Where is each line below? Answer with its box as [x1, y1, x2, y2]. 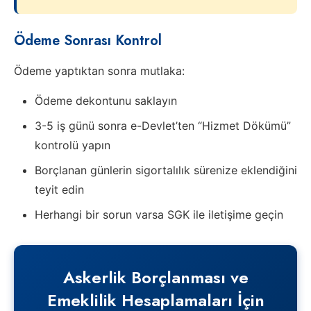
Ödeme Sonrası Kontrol [14, 30, 162, 51]
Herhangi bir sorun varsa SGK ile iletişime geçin [35, 207, 283, 221]
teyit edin [35, 182, 84, 196]
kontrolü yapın [35, 137, 110, 152]
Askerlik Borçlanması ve [62, 264, 249, 289]
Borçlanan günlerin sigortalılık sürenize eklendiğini [35, 162, 297, 177]
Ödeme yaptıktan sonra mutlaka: [14, 63, 185, 78]
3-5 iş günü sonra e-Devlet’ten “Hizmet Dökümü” [35, 118, 291, 133]
